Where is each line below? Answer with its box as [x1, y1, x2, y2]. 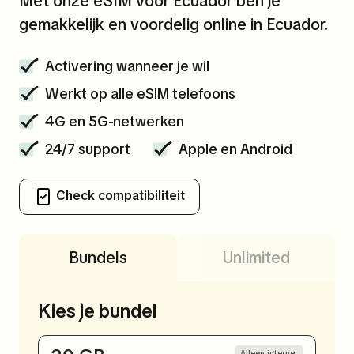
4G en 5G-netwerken [45, 112, 184, 130]
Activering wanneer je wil [45, 57, 209, 75]
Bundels [69, 247, 127, 268]
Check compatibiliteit [53, 187, 185, 205]
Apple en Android [179, 140, 292, 158]
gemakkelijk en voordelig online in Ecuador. [19, 14, 328, 35]
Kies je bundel [38, 299, 156, 323]
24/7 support [45, 140, 130, 158]
